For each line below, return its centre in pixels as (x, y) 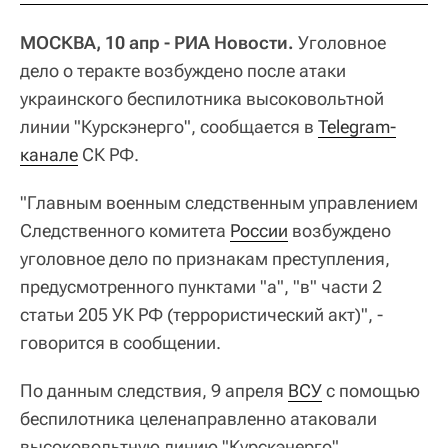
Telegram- (357, 126)
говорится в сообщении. (120, 342)
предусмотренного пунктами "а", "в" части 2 (201, 286)
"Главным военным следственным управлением (219, 202)
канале (49, 154)
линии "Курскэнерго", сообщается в (169, 126)
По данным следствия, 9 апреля (154, 390)
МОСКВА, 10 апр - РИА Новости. (157, 42)
